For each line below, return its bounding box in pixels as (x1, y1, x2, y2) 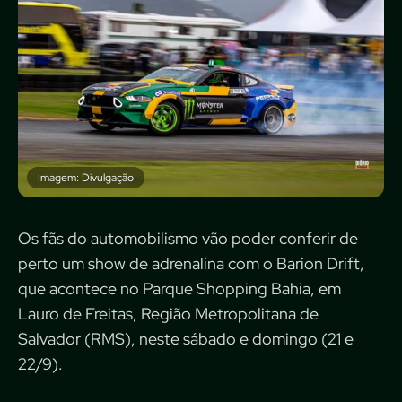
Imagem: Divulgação (38, 170, 134, 185)
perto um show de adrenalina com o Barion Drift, (18, 253, 364, 274)
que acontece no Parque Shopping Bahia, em (18, 278, 341, 299)
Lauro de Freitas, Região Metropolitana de (18, 303, 319, 324)
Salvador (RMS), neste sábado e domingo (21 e (18, 328, 354, 349)
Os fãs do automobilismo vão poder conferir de (18, 228, 358, 249)
